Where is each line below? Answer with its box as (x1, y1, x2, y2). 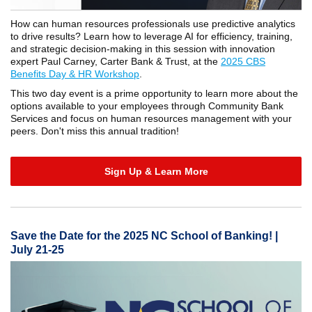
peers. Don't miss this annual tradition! (10, 125, 179, 136)
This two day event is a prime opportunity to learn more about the (10, 88, 298, 99)
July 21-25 (10, 244, 64, 256)
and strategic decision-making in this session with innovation (10, 43, 275, 54)
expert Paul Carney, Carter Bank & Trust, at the (10, 56, 221, 67)
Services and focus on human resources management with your (10, 113, 292, 124)
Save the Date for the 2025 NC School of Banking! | (10, 230, 278, 242)
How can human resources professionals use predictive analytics (10, 18, 295, 29)
